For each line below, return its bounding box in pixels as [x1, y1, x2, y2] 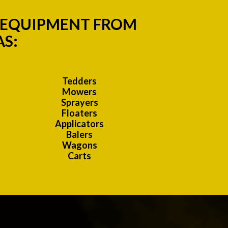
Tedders [62, 75, 97, 87]
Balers [66, 129, 93, 140]
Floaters [62, 107, 97, 119]
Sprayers [61, 97, 98, 108]
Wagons [62, 139, 97, 151]
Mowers [62, 86, 97, 98]
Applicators [55, 118, 104, 130]
